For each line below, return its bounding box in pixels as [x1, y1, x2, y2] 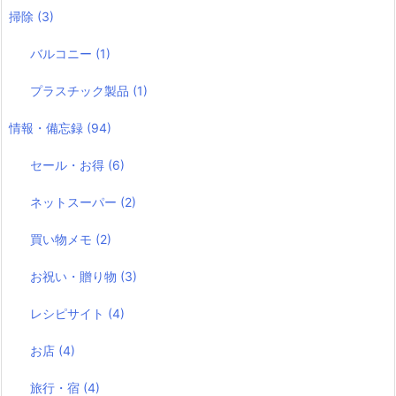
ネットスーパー [30, 194, 121, 209]
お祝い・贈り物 [30, 268, 121, 284]
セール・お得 [30, 156, 109, 172]
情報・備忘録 [9, 119, 87, 135]
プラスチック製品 [30, 82, 133, 98]
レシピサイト [30, 305, 109, 321]
